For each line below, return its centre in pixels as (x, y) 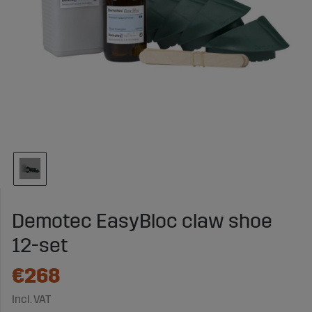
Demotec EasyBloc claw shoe (142, 221)
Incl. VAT (31, 299)
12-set (40, 245)
